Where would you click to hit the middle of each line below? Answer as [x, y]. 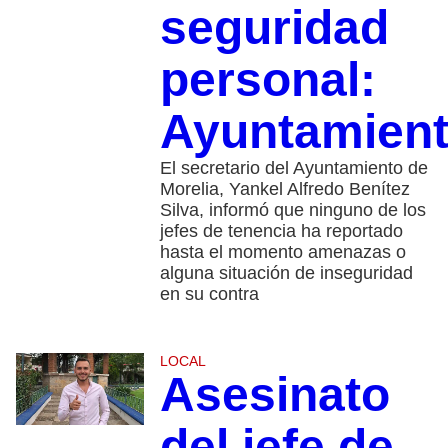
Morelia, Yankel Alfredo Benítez [284, 189]
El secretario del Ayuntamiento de [293, 168]
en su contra [209, 294]
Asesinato [274, 395]
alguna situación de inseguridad [286, 273]
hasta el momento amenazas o [282, 252]
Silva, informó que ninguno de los [292, 210]
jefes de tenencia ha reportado [281, 231]
